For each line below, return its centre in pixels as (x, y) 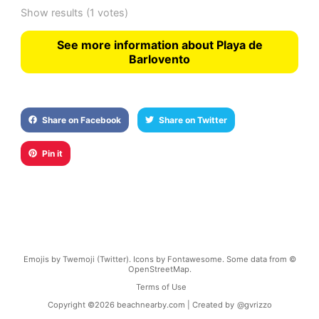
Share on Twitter (193, 120)
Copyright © (71, 304)
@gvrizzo (254, 304)
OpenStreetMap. (159, 269)
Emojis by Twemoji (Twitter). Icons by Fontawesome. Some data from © (159, 259)
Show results (52, 12)
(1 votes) (105, 12)
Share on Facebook (81, 120)
